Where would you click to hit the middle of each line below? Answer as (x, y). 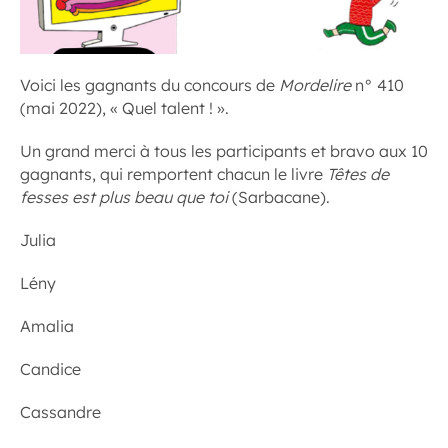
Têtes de (358, 173)
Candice (50, 368)
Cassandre (60, 411)
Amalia (47, 325)
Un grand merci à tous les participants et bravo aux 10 (224, 150)
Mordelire (315, 84)
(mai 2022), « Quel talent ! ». (124, 107)
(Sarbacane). (281, 196)
